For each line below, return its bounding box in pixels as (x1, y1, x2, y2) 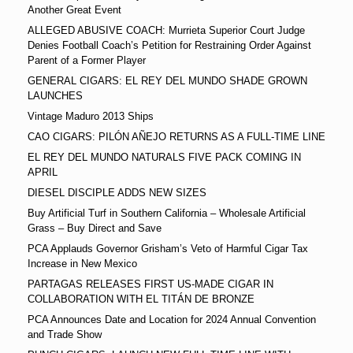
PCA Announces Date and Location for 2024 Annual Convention (28, 314, 316, 326)
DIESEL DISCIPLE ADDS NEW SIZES (28, 187, 206, 199)
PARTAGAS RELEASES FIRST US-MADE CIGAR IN (28, 278, 273, 291)
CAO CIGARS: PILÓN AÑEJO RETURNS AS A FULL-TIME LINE (28, 131, 325, 143)
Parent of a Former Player (28, 54, 146, 67)
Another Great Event (28, 4, 121, 17)
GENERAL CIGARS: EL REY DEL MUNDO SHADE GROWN (28, 75, 307, 87)
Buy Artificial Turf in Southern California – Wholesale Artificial (28, 207, 306, 220)
